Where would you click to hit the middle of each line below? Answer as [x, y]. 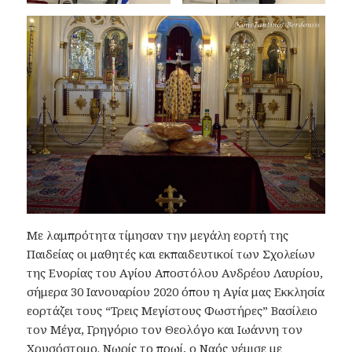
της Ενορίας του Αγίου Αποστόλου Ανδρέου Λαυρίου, [175, 273]
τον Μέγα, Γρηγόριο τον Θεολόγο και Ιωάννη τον [165, 330]
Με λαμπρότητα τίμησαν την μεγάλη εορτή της [158, 235]
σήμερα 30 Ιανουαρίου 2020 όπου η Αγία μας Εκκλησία [176, 292]
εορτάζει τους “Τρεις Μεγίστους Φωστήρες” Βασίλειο [172, 311]
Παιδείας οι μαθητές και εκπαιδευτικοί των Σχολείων [171, 254]
